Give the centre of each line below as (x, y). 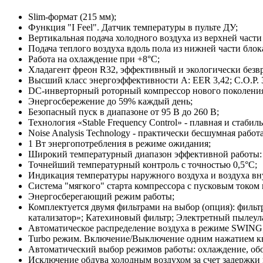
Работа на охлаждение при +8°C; (124, 59)
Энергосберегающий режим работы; (101, 197)
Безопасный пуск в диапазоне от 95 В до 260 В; (124, 112)
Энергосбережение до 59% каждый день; (129, 102)
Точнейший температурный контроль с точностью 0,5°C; (143, 165)
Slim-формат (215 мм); (72, 17)
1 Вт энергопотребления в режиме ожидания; (138, 144)
